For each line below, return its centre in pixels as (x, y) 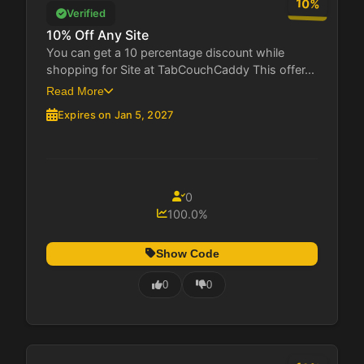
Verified (86, 13)
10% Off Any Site (97, 35)
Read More (75, 91)
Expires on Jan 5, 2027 (115, 115)
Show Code (187, 253)
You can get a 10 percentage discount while (165, 52)
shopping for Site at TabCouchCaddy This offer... (180, 69)
